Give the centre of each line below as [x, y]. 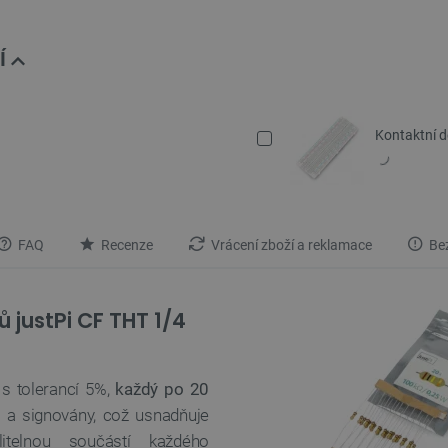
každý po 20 [162, 389]
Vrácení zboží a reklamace [290, 245]
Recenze [125, 245]
